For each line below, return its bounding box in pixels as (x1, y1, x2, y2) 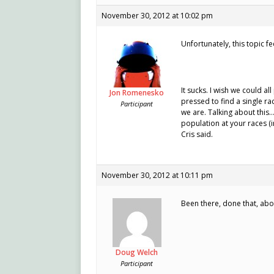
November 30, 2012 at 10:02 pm (102, 10, 213, 21)
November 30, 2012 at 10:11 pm (102, 170, 213, 181)
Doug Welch (116, 247, 158, 258)
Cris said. (181, 129, 213, 140)
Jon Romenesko (109, 87, 164, 98)
